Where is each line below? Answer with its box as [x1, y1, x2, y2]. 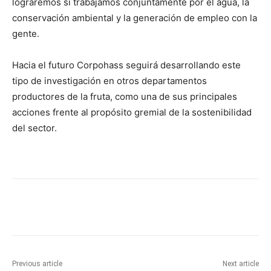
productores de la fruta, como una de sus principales [12, 91, 237, 103]
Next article [222, 260, 259, 269]
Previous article [12, 260, 62, 269]
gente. [12, 28, 39, 40]
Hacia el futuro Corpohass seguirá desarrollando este [12, 59, 241, 71]
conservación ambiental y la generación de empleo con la [12, 12, 257, 24]
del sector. [12, 122, 57, 134]
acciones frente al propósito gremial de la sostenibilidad [12, 106, 252, 119]
